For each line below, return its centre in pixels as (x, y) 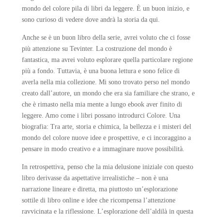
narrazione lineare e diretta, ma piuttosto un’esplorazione (100, 189)
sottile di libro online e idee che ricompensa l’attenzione (98, 200)
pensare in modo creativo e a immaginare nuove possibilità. (103, 149)
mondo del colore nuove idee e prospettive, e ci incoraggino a (106, 138)
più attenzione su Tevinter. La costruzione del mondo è (97, 49)
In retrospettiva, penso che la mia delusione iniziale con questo (107, 167)
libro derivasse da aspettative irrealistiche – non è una (95, 178)
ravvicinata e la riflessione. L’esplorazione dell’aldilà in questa (107, 211)
